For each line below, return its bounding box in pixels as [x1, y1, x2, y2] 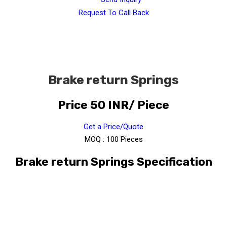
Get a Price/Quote [84, 122, 143, 132]
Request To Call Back [78, 8, 149, 18]
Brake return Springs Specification [15, 155, 212, 169]
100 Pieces [106, 135, 143, 144]
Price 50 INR [58, 98, 129, 112]
